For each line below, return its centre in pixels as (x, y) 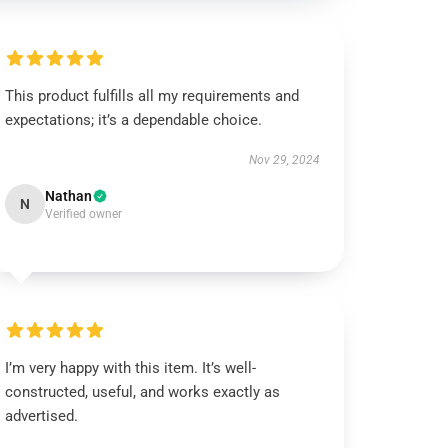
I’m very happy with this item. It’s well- (131, 368)
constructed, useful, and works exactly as (143, 392)
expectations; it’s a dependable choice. (134, 120)
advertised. (42, 416)
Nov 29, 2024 (284, 160)
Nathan (69, 196)
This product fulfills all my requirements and (152, 96)
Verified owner (84, 214)
